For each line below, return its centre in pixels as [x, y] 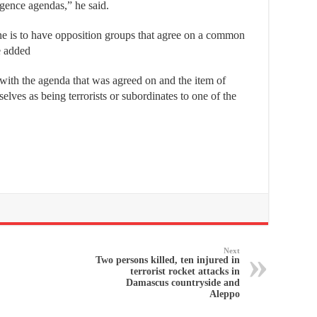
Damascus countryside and [183, 282]
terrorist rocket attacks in [185, 271]
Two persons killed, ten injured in [168, 260]
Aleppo [225, 294]
